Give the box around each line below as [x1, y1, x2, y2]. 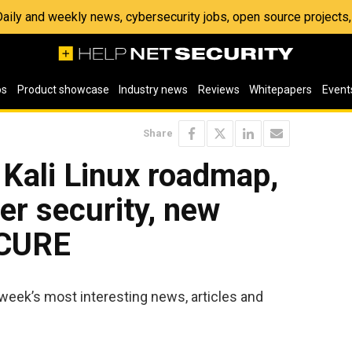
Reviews [197, 83, 240, 96]
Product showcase [16, 83, 109, 96]
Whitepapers [249, 83, 313, 96]
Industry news [119, 83, 189, 96]
